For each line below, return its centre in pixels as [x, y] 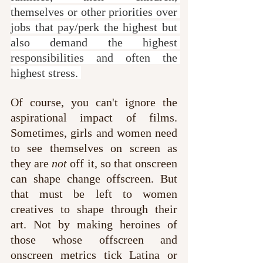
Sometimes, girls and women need [94, 132]
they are [31, 163]
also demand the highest [94, 42]
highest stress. [46, 73]
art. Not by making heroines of [94, 224]
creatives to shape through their [94, 209]
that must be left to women [94, 193]
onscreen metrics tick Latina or [94, 254]
